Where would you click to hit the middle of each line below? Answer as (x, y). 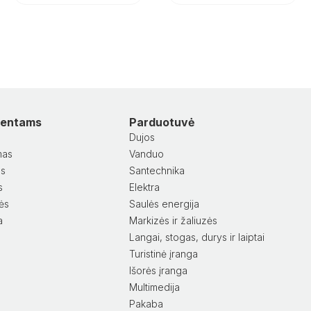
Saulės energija (164, 203)
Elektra (144, 187)
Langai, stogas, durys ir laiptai (197, 237)
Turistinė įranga (163, 253)
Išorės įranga (158, 270)
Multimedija (154, 287)
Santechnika (157, 170)
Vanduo (146, 153)
